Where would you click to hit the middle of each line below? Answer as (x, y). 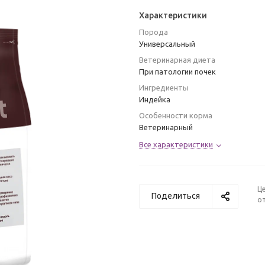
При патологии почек (177, 72)
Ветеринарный (166, 127)
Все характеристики (176, 144)
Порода (153, 32)
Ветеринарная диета (177, 60)
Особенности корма (176, 115)
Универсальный (167, 44)
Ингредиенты (164, 88)
